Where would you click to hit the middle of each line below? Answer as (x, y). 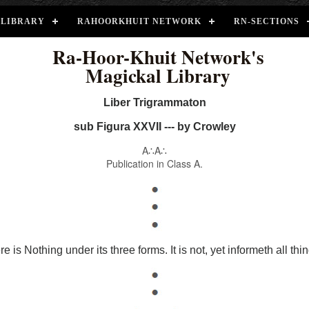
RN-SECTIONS (267, 21)
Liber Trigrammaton (154, 102)
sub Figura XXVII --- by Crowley (154, 127)
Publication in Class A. (154, 163)
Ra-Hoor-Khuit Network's (158, 57)
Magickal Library (158, 76)
